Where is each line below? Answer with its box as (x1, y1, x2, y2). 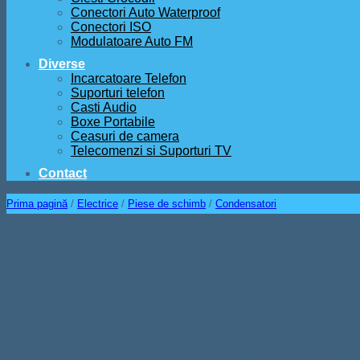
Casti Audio (71, 100, 137, 114)
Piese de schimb (128, 198, 206, 210)
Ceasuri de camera (71, 129, 179, 143)
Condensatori (215, 198, 276, 210)
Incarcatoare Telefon (71, 72, 186, 85)
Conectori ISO (71, 20, 151, 34)
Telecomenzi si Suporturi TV (71, 144, 231, 157)
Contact (39, 166, 87, 180)
